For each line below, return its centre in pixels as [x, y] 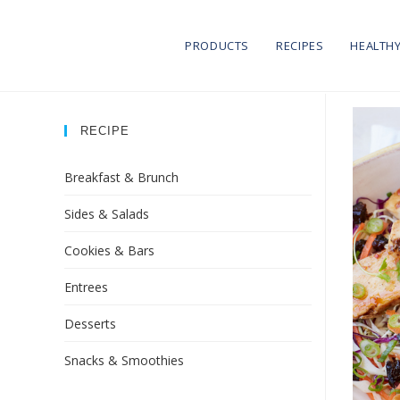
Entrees [86, 287]
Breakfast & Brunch [121, 177]
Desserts [90, 323]
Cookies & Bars [109, 250]
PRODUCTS [217, 46]
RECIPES [300, 46]
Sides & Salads [107, 213]
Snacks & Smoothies [124, 360]
